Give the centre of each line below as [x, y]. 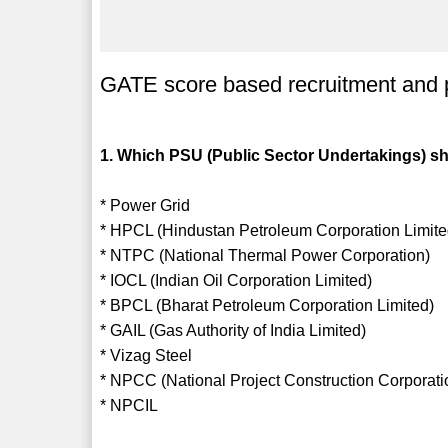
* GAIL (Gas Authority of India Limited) [233, 330]
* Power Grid [145, 205]
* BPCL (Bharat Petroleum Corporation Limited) [267, 305]
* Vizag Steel [146, 355]
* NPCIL [129, 405]
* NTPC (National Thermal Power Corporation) [265, 255]
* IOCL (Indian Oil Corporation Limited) [236, 280]
